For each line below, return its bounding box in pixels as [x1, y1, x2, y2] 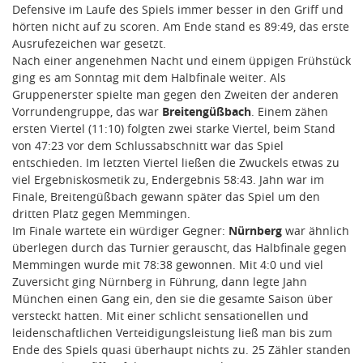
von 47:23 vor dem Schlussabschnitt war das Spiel [12, 137, 284, 153]
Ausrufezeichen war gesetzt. [12, 35, 166, 51]
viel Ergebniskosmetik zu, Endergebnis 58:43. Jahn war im [12, 171, 324, 187]
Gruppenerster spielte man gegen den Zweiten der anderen [12, 86, 339, 102]
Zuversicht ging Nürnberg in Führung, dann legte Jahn [12, 273, 307, 289]
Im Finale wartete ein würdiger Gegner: [12, 222, 228, 238]
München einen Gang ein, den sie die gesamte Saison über [12, 290, 333, 306]
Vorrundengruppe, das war [12, 103, 162, 119]
